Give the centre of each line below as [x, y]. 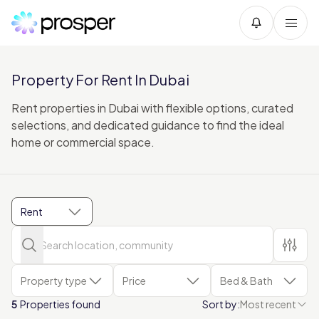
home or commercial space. [83, 142]
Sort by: [221, 304]
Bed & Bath [246, 281]
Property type [54, 281]
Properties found [59, 304]
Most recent [268, 304]
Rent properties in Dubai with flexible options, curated [152, 108]
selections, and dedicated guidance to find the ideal [148, 125]
